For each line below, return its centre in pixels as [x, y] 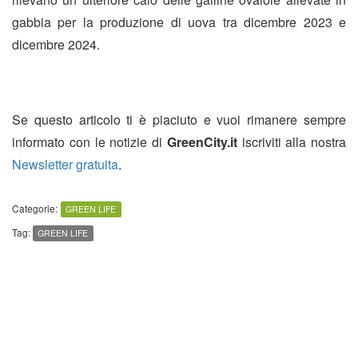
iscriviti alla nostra [291, 142]
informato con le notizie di [89, 142]
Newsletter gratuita [65, 165]
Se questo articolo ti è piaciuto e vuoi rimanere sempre [179, 120]
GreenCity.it [202, 142]
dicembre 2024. [56, 45]
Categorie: [35, 209]
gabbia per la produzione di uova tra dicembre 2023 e [179, 22]
